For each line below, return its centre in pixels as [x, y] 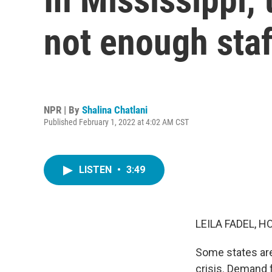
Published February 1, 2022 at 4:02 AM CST [116, 122]
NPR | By [63, 110]
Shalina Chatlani [115, 110]
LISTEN [97, 170]
